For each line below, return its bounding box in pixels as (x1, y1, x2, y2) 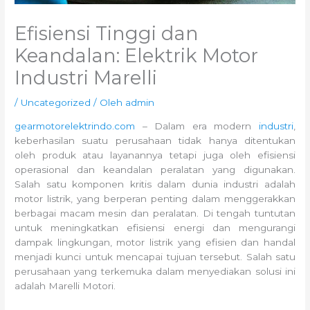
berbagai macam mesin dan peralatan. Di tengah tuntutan (15, 207, 295, 219)
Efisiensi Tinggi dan (15, 22, 199, 46)
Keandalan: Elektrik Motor (15, 44, 259, 68)
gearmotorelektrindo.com (15, 120, 136, 131)
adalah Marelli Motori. (15, 280, 116, 291)
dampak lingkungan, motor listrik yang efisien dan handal (15, 236, 295, 248)
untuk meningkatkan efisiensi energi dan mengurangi (15, 221, 295, 233)
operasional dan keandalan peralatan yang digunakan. (15, 163, 295, 175)
